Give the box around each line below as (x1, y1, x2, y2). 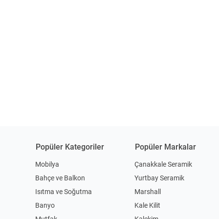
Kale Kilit (134, 201, 161, 209)
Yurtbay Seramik (134, 174, 185, 182)
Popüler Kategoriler (36, 142, 104, 152)
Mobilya (35, 160, 59, 168)
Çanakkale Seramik (134, 160, 193, 168)
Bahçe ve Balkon (35, 174, 85, 182)
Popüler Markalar (135, 142, 197, 152)
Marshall (134, 187, 161, 196)
